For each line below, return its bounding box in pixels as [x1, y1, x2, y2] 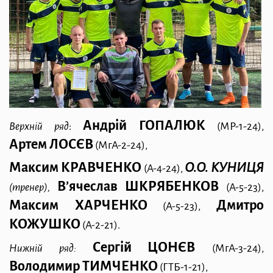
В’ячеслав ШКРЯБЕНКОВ [57, 179, 219, 194]
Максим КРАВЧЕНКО [9, 160, 142, 175]
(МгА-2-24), [93, 139, 147, 151]
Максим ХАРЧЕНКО [9, 197, 147, 213]
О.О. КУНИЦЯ [184, 160, 264, 175]
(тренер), [9, 181, 57, 193]
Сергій [92, 240, 132, 255]
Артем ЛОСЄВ [9, 136, 93, 152]
